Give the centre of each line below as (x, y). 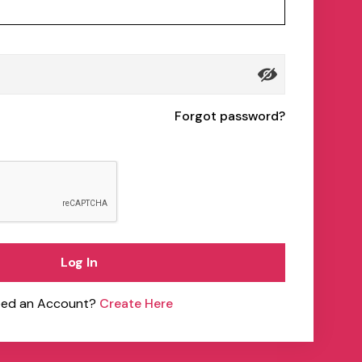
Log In (79, 262)
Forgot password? (229, 116)
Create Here (136, 303)
